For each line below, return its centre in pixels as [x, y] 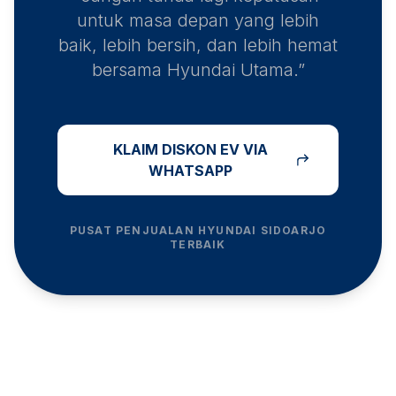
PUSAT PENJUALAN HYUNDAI [165, 231]
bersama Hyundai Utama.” [198, 70]
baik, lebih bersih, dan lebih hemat [198, 46]
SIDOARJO [293, 231]
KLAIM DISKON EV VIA [190, 150]
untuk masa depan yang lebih [198, 21]
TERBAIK [198, 245]
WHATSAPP [190, 171]
